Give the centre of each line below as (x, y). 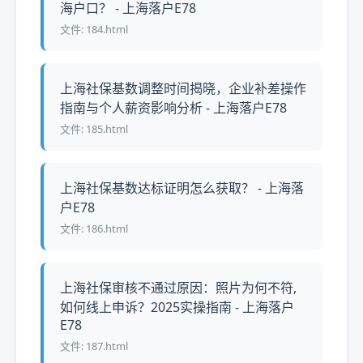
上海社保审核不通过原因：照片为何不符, (178, 288)
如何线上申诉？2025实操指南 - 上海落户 (177, 307)
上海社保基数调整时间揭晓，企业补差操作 (183, 88)
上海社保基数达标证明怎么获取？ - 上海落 (182, 188)
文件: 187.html (94, 346)
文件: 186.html (94, 228)
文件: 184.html (94, 29)
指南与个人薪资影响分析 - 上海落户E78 (173, 108)
